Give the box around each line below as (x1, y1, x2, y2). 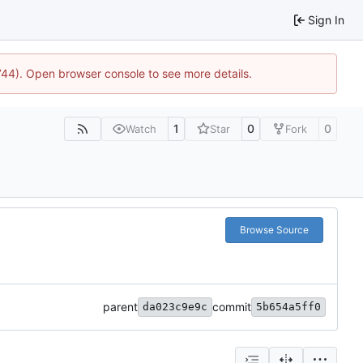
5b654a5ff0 (256, 301, 321, 314)
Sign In (308, 12, 344, 27)
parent (103, 300, 138, 314)
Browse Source (239, 224, 309, 237)
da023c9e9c (143, 301, 207, 314)
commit (212, 300, 251, 314)
